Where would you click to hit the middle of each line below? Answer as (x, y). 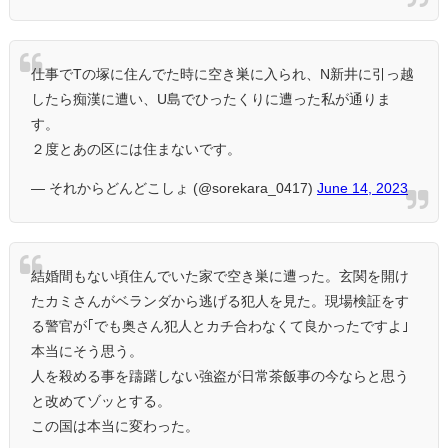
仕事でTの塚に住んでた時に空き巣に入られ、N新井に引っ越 (222, 74)
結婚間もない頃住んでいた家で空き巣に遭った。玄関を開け (220, 276)
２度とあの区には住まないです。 (136, 149)
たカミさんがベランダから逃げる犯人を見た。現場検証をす (220, 301)
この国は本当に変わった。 (115, 426)
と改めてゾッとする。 (101, 401)
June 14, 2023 (362, 188)
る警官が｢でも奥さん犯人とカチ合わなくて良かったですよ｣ (220, 326)
